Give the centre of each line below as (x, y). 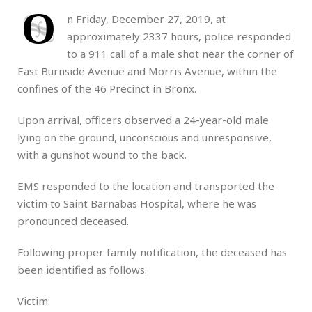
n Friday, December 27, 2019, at (146, 18)
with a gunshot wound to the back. (102, 154)
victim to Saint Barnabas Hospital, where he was (137, 203)
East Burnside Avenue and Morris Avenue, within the (147, 71)
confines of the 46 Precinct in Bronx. (107, 88)
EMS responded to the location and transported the (146, 186)
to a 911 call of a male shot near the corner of (180, 53)
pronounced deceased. (73, 220)
